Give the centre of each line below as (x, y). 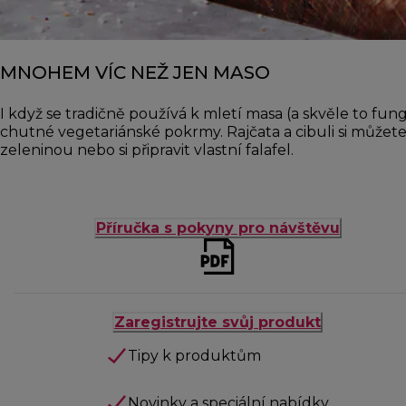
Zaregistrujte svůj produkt (217, 322)
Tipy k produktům (194, 355)
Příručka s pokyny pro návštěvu (217, 227)
